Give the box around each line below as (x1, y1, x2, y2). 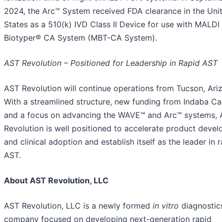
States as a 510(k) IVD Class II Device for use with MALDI (4, 19, 220, 30)
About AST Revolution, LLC (4, 175, 109, 186)
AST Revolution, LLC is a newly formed (4, 201, 153, 211)
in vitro (153, 201, 179, 211)
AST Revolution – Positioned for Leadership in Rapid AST (4, 58, 218, 68)
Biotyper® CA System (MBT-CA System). (4, 33, 157, 43)
